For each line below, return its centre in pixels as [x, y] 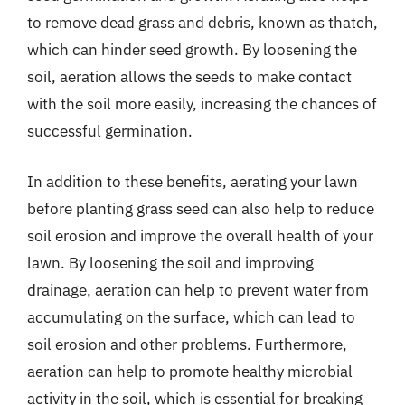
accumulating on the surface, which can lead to [191, 317]
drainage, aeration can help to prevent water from [198, 290]
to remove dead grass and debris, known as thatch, [202, 23]
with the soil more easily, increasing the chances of [202, 104]
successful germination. [110, 131]
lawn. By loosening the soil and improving [170, 263]
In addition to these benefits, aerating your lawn [193, 181]
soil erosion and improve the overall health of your [200, 235]
